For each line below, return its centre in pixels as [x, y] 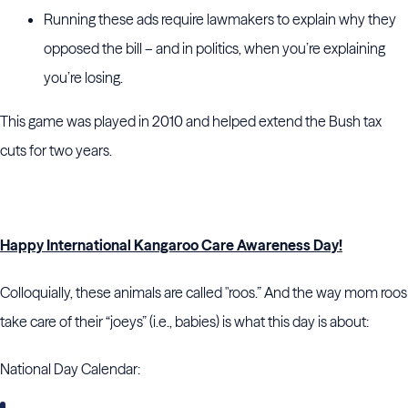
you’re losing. [83, 77]
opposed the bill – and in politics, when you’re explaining [214, 48]
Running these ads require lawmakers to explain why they [220, 19]
